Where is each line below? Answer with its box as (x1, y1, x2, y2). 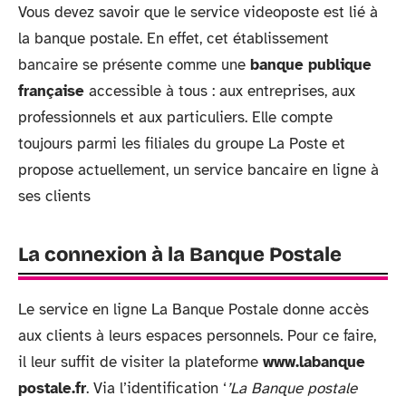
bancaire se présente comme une (18, 54, 250, 74)
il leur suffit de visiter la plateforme (18, 352, 263, 372)
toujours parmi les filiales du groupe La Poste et (18, 133, 345, 153)
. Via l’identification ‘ (86, 378, 227, 398)
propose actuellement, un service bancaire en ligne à (18, 159, 379, 179)
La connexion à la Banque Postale (18, 242, 342, 266)
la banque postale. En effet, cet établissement (18, 28, 329, 48)
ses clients (18, 186, 91, 206)
